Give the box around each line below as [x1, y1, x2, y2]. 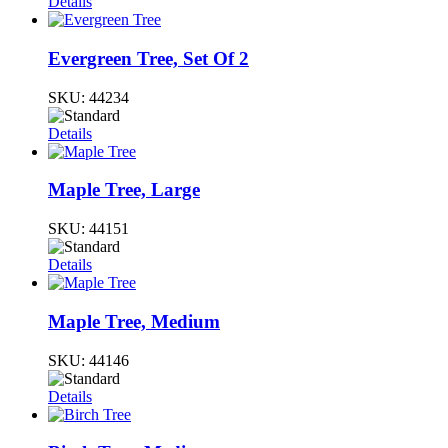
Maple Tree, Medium [48, 310, 220, 332]
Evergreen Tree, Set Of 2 [48, 48, 249, 70]
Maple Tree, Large [48, 179, 200, 201]
